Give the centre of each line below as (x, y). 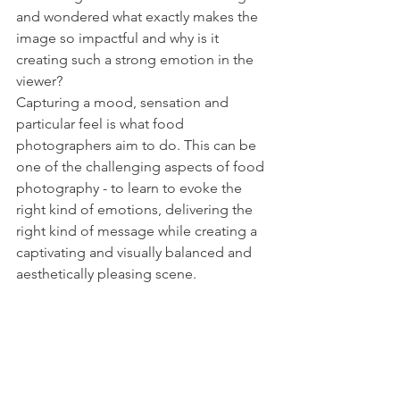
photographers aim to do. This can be (138, 145)
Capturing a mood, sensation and (124, 102)
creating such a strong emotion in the (137, 59)
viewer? (41, 81)
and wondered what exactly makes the (139, 17)
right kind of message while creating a (138, 231)
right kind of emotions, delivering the (136, 209)
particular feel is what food (102, 124)
